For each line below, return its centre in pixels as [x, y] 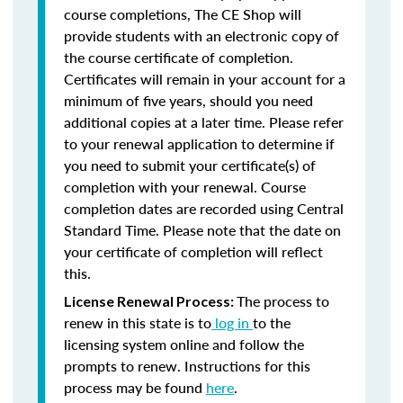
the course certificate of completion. [179, 57]
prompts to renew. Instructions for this [187, 366]
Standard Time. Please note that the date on [202, 230]
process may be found [135, 387]
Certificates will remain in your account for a [205, 79]
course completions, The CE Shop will [183, 14]
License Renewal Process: [150, 301]
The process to [283, 301]
